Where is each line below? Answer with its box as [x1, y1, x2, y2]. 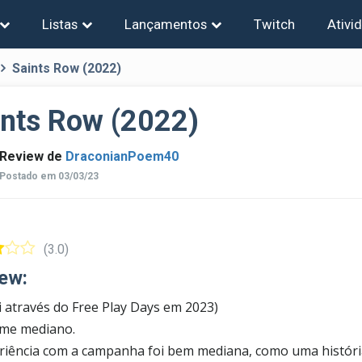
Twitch [254, 15, 295, 32]
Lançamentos [124, 15, 207, 32]
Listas [42, 15, 78, 32]
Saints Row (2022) [12, 61, 121, 76]
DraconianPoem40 [65, 149, 179, 164]
